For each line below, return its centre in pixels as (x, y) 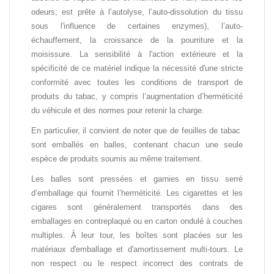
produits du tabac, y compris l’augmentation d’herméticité (137, 96)
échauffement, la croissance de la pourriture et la (137, 40)
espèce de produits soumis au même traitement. (117, 158)
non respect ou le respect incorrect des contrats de (137, 263)
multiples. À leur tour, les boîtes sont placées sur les (137, 235)
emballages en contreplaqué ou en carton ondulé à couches (137, 221)
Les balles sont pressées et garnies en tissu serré (137, 179)
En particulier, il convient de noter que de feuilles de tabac (137, 130)
